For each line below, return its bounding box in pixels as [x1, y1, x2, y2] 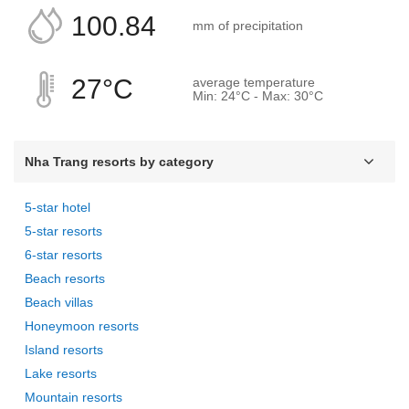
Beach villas [25, 295, 93, 309]
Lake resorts [25, 366, 97, 381]
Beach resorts [25, 271, 105, 286]
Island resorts [25, 342, 103, 357]
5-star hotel [25, 200, 90, 215]
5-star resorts [25, 224, 102, 238]
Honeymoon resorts [25, 319, 139, 333]
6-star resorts [25, 247, 102, 262]
